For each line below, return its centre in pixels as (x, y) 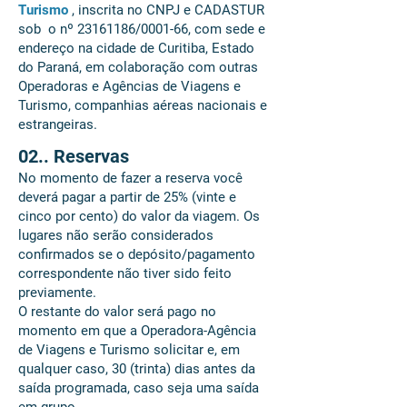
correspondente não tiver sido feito (125, 273)
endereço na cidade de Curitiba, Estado (136, 48)
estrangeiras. (58, 124)
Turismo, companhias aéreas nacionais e (143, 105)
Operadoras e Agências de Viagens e (129, 86)
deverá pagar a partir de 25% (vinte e (127, 197)
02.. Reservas (74, 156)
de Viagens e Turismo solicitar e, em (129, 350)
